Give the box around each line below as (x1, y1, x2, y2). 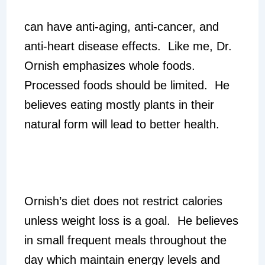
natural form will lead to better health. (24, 118, 219, 131)
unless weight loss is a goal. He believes (24, 214, 238, 228)
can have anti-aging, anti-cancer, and (24, 20, 219, 34)
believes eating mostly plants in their (24, 98, 214, 112)
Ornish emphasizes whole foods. (24, 59, 199, 73)
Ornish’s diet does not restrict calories (24, 195, 222, 208)
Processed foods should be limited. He (24, 79, 230, 92)
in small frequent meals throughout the (24, 234, 227, 247)
